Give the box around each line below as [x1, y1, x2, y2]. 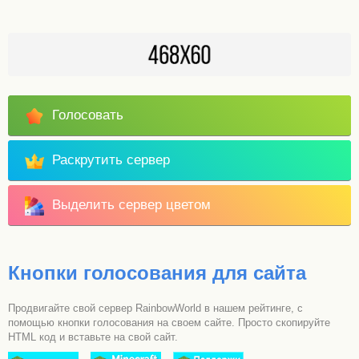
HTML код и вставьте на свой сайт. [8, 331, 178, 344]
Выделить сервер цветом [48, 197, 212, 213]
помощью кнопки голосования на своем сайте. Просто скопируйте [8, 317, 330, 329]
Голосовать [48, 107, 124, 123]
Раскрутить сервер [48, 152, 171, 168]
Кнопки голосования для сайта [8, 262, 306, 284]
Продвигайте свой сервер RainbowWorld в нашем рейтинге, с [8, 302, 303, 315]
